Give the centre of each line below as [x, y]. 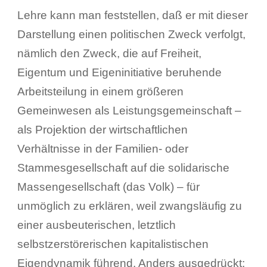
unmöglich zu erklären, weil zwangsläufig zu [129, 206]
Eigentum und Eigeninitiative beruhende [119, 72]
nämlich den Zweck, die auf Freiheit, [109, 53]
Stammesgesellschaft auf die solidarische [123, 167]
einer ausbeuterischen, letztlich [96, 225]
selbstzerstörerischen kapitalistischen [113, 244]
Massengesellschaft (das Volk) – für [108, 187]
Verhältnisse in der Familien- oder [103, 148]
